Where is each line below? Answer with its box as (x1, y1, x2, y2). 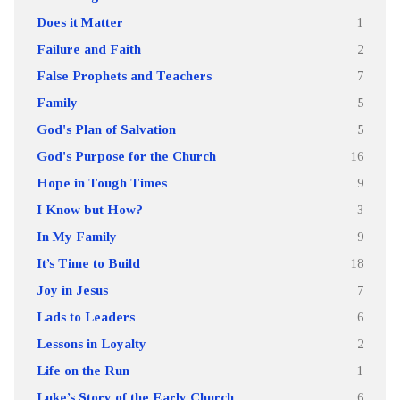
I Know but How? (36, 201, 143, 217)
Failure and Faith (36, 40, 141, 56)
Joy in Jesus (36, 281, 108, 297)
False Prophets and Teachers (36, 67, 212, 83)
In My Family (36, 228, 117, 244)
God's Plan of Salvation (36, 121, 176, 137)
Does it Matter (36, 13, 123, 29)
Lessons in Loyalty (36, 335, 146, 351)
